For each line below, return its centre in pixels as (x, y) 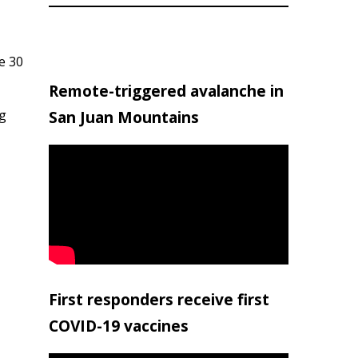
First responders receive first (159, 300)
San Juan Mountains (124, 117)
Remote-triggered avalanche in (166, 91)
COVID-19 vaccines (119, 326)
